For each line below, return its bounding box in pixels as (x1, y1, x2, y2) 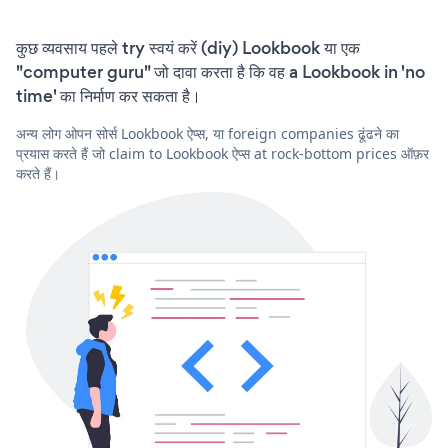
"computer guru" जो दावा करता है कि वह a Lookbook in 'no (16, 59, 425, 84)
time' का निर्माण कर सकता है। (16, 83, 201, 108)
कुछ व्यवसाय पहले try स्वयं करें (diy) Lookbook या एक (16, 35, 360, 60)
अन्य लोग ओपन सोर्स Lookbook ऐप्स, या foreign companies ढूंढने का (16, 123, 399, 143)
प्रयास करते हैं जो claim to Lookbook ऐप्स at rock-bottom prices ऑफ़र (16, 143, 429, 163)
